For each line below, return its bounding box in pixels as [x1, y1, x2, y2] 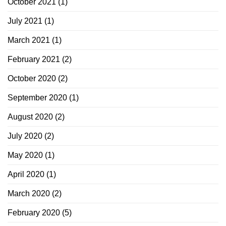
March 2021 [8, 35, 50, 44]
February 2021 [8, 54, 60, 64]
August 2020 [8, 112, 53, 121]
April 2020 [8, 169, 44, 179]
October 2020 [8, 74, 56, 83]
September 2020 [8, 93, 67, 102]
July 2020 [8, 131, 42, 140]
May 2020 [8, 150, 43, 159]
